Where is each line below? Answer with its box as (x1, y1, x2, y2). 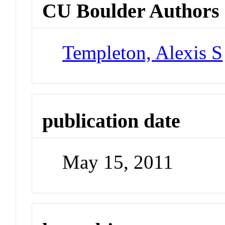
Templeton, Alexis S (62, 41, 223, 63)
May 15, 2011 (62, 151, 174, 173)
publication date (42, 109, 181, 132)
